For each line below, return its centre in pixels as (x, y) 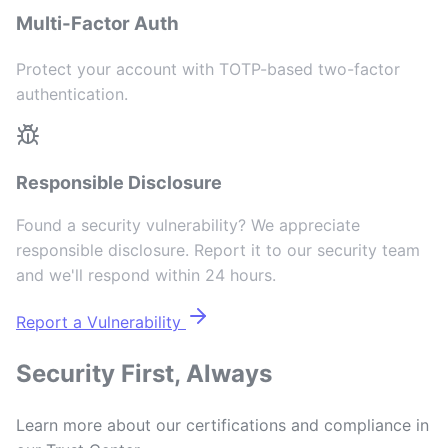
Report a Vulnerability (98, 321)
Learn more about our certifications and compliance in (222, 424)
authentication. (72, 93)
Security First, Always (144, 373)
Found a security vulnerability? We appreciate (188, 224)
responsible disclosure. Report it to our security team (218, 249)
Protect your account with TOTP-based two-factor (208, 68)
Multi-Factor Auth (97, 24)
